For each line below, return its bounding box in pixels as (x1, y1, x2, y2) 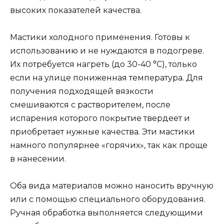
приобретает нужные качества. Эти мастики (10, 127, 195, 137)
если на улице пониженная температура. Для (10, 73, 203, 83)
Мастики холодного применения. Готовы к (10, 32, 190, 42)
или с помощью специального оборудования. (10, 194, 205, 204)
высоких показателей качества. (10, 5, 141, 15)
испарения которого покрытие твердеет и (10, 113, 190, 123)
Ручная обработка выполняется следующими (10, 208, 203, 218)
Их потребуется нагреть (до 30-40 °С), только (10, 59, 197, 69)
